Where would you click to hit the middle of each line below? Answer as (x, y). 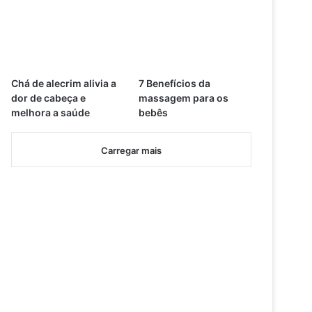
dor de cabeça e (49, 98)
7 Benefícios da (174, 84)
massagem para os (183, 98)
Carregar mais (131, 151)
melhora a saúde (51, 113)
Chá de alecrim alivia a (64, 84)
